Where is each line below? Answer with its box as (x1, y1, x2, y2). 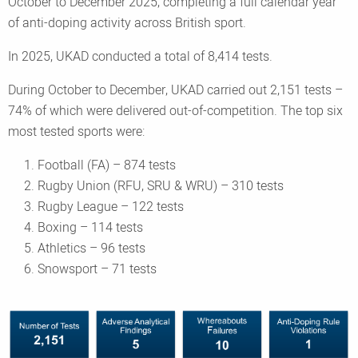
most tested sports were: (8, 122, 148, 141)
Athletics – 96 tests (38, 239, 145, 258)
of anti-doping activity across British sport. (8, 14, 253, 33)
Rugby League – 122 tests (38, 197, 184, 217)
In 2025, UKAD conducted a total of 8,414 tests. (8, 47, 279, 66)
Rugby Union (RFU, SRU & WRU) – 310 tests (38, 177, 284, 196)
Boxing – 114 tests (38, 218, 143, 237)
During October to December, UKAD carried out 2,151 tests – (8, 81, 343, 100)
